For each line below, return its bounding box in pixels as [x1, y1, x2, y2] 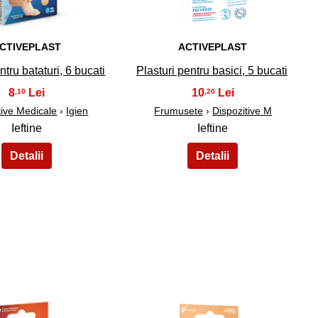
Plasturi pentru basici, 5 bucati [136, 65, 287, 77]
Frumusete [153, 105, 203, 117]
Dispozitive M [212, 105, 272, 117]
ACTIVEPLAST [178, 41, 248, 53]
